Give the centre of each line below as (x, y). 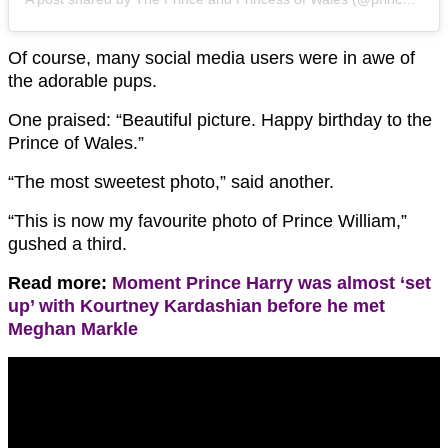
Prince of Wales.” (76, 143)
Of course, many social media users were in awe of (211, 58)
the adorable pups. (82, 81)
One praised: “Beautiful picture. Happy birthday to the (220, 120)
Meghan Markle (73, 329)
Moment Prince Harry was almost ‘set (271, 283)
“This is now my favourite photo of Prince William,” (207, 221)
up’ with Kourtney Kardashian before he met (196, 306)
